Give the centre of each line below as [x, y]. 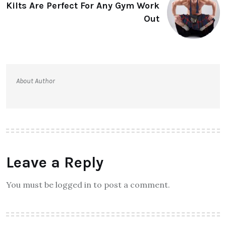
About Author [36, 81]
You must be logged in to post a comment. [88, 184]
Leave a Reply [55, 162]
